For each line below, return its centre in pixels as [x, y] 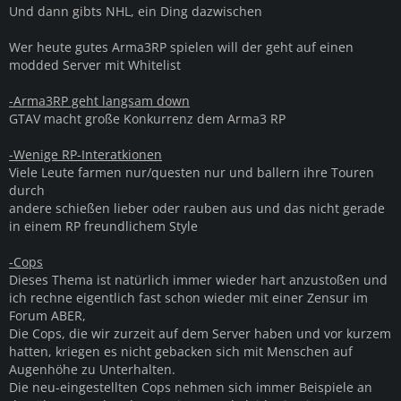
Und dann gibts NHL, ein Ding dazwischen [136, 12]
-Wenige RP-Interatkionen [85, 155]
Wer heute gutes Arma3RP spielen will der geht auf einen [181, 47]
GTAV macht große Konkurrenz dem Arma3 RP [147, 119]
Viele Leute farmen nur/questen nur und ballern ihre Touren [192, 173]
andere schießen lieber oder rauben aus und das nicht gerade [197, 209]
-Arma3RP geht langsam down [99, 101]
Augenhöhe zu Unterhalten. [92, 370]
